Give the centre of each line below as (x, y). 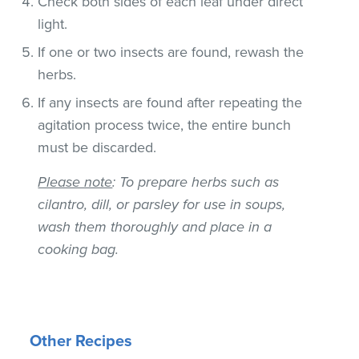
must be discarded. (97, 147)
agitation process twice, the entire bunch (165, 125)
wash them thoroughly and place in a (155, 226)
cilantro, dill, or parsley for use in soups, (162, 204)
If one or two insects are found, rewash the (171, 52)
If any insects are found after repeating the (170, 102)
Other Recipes (81, 341)
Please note (75, 182)
